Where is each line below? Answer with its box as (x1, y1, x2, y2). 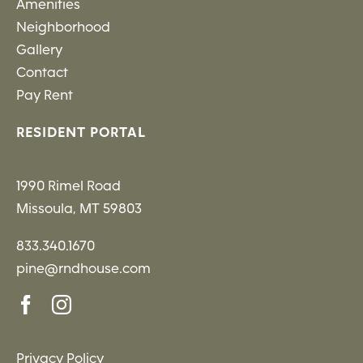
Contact (15, 65, 68, 81)
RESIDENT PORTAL (15, 125, 146, 141)
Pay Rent (15, 88, 73, 104)
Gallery (15, 42, 62, 58)
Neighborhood (15, 19, 110, 36)
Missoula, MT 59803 (15, 201, 142, 217)
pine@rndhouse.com (15, 261, 151, 277)
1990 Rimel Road (15, 178, 121, 194)
